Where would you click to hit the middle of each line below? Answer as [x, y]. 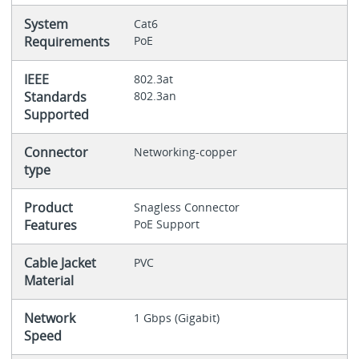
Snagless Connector [188, 208]
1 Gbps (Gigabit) [176, 318]
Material [48, 281]
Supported [56, 115]
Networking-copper [185, 152]
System [46, 24]
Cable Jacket [60, 263]
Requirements [67, 42]
